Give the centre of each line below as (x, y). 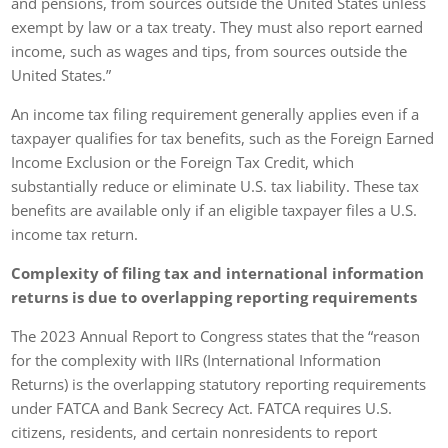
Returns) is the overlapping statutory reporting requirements (219, 383)
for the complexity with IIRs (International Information (196, 359)
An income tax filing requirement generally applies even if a (215, 113)
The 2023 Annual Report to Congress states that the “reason (216, 335)
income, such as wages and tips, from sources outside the (209, 50)
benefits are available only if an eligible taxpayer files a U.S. (214, 209)
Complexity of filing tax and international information (218, 272)
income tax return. (75, 233)
